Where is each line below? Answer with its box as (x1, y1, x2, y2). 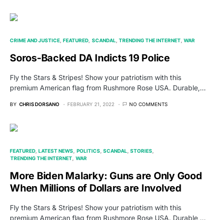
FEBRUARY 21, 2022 (67, 101, 114, 108)
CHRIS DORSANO (19, 101, 59, 108)
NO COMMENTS (129, 101, 167, 108)
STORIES (130, 148, 152, 154)
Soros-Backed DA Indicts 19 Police (10, 52, 170, 64)
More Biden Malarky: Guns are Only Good (10, 170, 202, 182)
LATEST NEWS (38, 148, 74, 154)
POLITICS (76, 148, 100, 154)
